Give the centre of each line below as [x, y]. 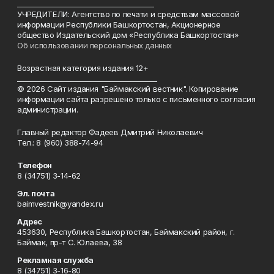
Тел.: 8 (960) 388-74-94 [60, 143]
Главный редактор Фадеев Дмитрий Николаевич [110, 132]
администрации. [48, 110]
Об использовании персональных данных [94, 46]
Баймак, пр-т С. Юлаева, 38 [70, 243]
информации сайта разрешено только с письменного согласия [136, 99]
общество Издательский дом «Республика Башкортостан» [128, 35]
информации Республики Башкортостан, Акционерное [119, 25]
